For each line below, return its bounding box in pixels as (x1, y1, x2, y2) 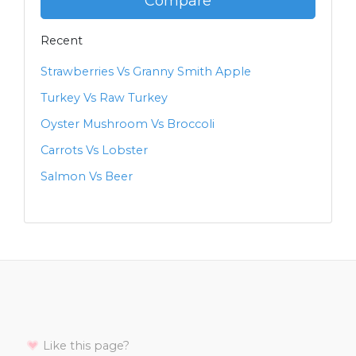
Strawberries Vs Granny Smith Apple (41, 64, 251, 79)
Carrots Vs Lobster (41, 143, 148, 158)
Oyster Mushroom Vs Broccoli (41, 117, 215, 132)
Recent (41, 33, 83, 48)
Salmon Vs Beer (41, 169, 133, 184)
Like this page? (40, 339, 130, 354)
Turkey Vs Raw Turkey (41, 91, 168, 106)
